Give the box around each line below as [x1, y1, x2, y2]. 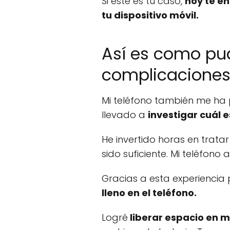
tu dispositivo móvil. [102, 8, 201, 22]
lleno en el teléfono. [102, 186, 199, 199]
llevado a [102, 108, 148, 121]
